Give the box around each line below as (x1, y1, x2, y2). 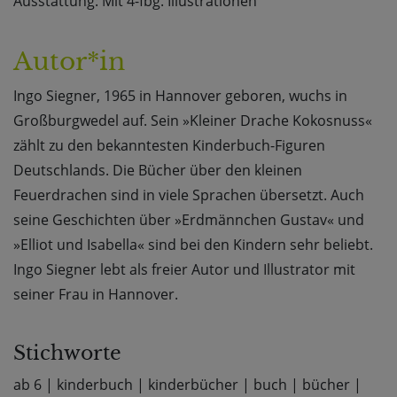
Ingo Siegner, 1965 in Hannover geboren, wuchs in (13, 86, 347, 106)
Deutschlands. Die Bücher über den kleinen (13, 160, 302, 181)
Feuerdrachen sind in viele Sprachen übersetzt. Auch (13, 185, 364, 206)
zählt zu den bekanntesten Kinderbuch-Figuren (13, 136, 325, 156)
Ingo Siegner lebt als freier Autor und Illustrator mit (13, 260, 355, 280)
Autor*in (13, 46, 125, 78)
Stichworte (13, 341, 121, 366)
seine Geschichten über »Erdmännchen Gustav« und (13, 210, 364, 230)
